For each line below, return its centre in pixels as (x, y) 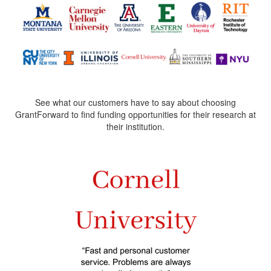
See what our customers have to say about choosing (135, 103)
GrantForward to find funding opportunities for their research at (135, 115)
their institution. (135, 127)
